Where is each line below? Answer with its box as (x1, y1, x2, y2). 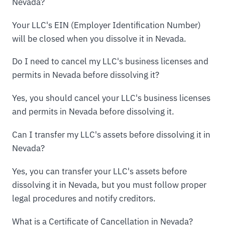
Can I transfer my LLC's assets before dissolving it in (12, 129, 210, 141)
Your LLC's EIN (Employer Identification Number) (12, 19, 201, 31)
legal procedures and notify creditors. (12, 193, 156, 204)
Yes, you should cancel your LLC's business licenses (12, 92, 210, 104)
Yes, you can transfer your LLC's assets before (12, 166, 187, 177)
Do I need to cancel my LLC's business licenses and (12, 56, 208, 67)
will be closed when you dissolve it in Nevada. (12, 33, 186, 44)
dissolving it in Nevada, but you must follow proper (12, 179, 206, 191)
